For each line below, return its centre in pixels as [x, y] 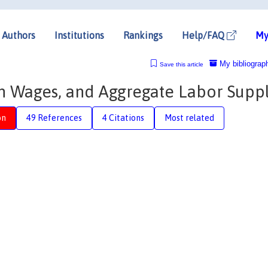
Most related [189, 118]
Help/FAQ [204, 35]
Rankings [143, 35]
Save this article [181, 64]
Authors [19, 35]
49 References [54, 118]
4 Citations [123, 118]
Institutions [79, 35]
